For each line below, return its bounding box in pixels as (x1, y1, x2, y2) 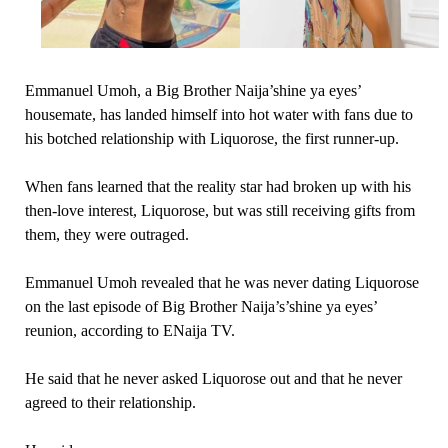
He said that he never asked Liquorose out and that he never (24, 369, 402, 387)
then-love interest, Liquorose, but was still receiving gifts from (24, 201, 415, 219)
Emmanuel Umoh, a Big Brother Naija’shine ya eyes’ (24, 81, 361, 99)
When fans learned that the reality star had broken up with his (24, 177, 411, 195)
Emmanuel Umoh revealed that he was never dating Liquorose (24, 273, 419, 291)
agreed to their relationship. (24, 393, 196, 411)
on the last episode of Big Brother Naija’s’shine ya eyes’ (24, 297, 377, 315)
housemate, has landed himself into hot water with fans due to (24, 105, 413, 123)
